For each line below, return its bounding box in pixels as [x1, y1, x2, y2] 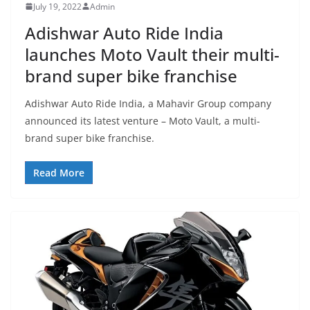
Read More [33, 165, 84, 179]
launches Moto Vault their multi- [25, 42, 280, 66]
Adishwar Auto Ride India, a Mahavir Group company [25, 96, 271, 110]
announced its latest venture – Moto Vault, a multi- [25, 113, 260, 127]
